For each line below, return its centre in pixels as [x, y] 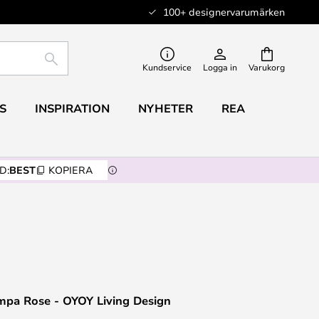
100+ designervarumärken [224, 12]
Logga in [220, 67]
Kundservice [167, 67]
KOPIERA [70, 170]
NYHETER [165, 108]
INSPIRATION [72, 108]
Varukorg [267, 67]
